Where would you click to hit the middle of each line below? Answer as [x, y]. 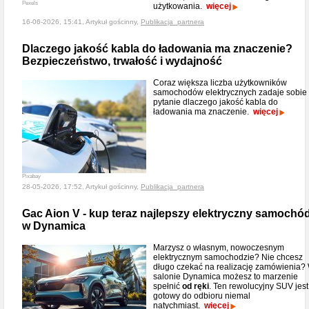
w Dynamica [54, 226]
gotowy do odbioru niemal [202, 296]
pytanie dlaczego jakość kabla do [216, 102]
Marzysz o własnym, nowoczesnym [219, 248]
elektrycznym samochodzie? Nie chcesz [228, 257]
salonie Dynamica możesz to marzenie [226, 277]
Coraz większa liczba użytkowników [220, 83]
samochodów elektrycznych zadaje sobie [230, 92]
